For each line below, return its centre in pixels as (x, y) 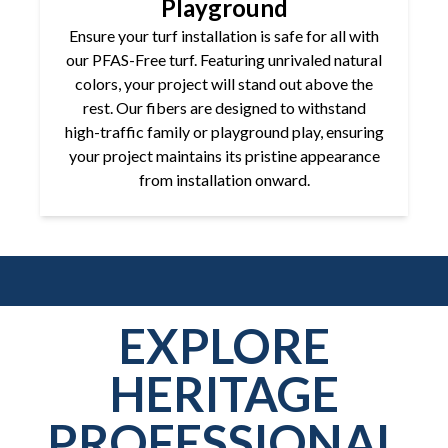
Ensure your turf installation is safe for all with (224, 36)
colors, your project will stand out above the (224, 84)
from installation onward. (224, 180)
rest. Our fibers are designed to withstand (224, 108)
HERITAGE (224, 394)
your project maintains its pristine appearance (224, 156)
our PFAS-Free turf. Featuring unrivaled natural (224, 60)
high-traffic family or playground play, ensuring (224, 132)
